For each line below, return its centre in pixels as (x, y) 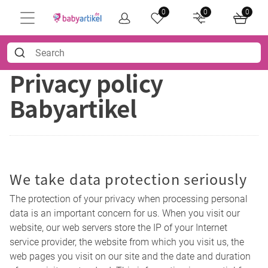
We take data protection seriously (129, 179)
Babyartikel (73, 108)
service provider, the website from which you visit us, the (127, 242)
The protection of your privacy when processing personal (129, 199)
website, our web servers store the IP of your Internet (118, 228)
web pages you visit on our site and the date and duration (130, 257)
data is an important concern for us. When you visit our (125, 214)
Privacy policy (86, 83)
